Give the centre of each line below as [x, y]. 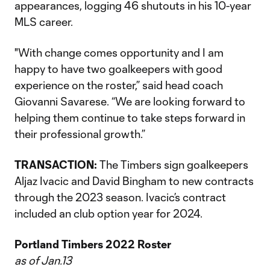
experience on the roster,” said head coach [119, 85]
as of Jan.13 [43, 260]
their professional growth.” [80, 134]
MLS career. [44, 22]
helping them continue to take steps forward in [130, 118]
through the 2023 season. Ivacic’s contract [120, 197]
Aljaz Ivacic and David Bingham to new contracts [134, 181]
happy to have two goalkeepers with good [118, 69]
